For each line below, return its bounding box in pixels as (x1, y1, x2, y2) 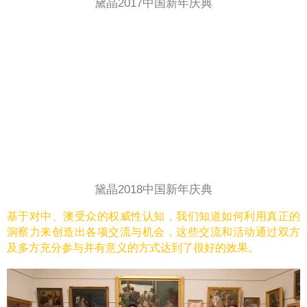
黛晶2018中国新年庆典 (95, 183, 212, 197)
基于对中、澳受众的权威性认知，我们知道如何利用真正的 (7, 210, 300, 223)
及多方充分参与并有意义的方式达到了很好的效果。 (7, 242, 259, 254)
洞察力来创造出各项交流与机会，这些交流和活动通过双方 (7, 226, 300, 238)
